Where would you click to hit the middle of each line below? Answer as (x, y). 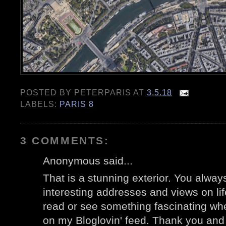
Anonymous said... (88, 160)
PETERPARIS (103, 93)
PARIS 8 (77, 104)
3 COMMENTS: (65, 140)
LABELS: (40, 104)
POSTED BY (47, 93)
